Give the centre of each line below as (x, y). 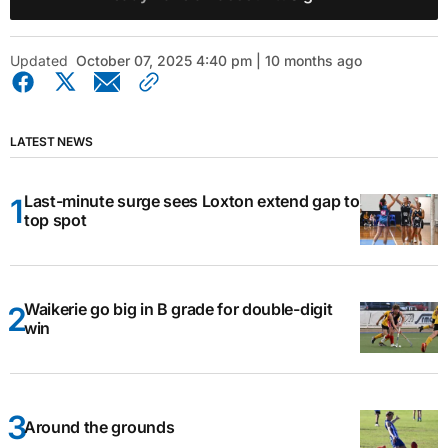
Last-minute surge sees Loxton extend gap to (192, 201)
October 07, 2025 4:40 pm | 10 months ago (219, 60)
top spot (55, 220)
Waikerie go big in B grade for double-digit (178, 309)
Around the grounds (99, 426)
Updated (39, 60)
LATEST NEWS (51, 141)
